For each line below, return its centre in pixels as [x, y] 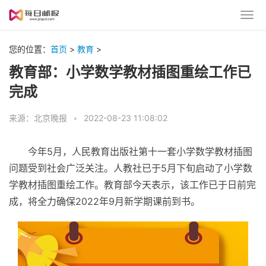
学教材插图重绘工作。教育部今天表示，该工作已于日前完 [132, 185]
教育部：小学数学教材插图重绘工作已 [130, 72]
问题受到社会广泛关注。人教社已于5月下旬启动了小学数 [131, 168]
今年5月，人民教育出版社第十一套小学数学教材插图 [140, 151]
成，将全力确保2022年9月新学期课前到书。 [104, 201]
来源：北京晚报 [38, 118]
